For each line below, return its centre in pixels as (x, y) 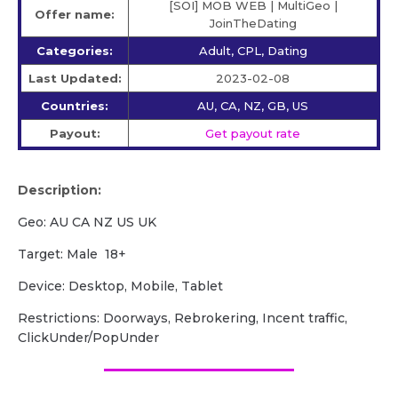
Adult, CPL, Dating (253, 51)
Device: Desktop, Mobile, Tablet (120, 287)
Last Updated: (75, 79)
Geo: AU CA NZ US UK (87, 223)
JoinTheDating (253, 24)
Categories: (75, 51)
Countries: (75, 106)
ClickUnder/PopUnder (88, 338)
